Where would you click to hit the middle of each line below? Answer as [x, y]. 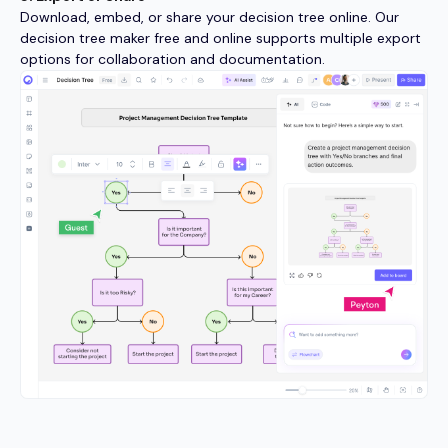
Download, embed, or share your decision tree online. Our [209, 16]
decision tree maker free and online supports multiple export [220, 37]
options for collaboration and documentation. [172, 58]
